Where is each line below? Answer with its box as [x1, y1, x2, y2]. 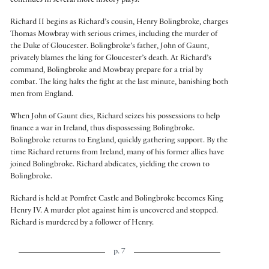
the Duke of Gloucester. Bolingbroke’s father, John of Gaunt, [10, 42, 209, 51]
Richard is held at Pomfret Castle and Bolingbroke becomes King [10, 195, 223, 204]
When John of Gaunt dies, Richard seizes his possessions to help [10, 112, 220, 121]
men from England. [10, 90, 73, 99]
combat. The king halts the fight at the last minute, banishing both [10, 78, 228, 87]
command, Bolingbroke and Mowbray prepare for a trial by [10, 66, 203, 75]
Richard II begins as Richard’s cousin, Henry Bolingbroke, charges [10, 18, 228, 27]
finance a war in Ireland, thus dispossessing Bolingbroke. [10, 124, 195, 133]
